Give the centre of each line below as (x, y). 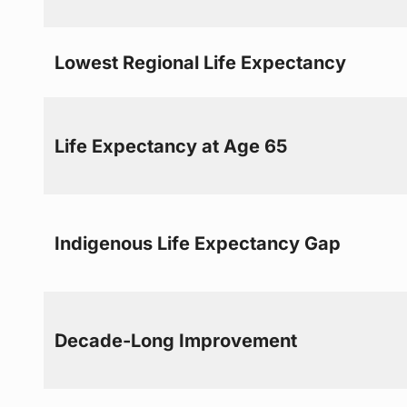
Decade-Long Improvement (176, 340)
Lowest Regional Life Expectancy (201, 62)
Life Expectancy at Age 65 (171, 146)
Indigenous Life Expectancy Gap (198, 243)
